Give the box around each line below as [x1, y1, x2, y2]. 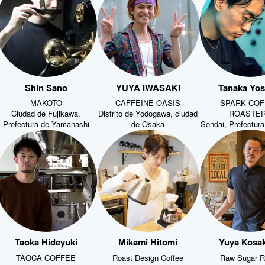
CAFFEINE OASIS [115, 96, 181, 107]
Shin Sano [24, 79, 67, 93]
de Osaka [131, 117, 165, 128]
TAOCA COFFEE [16, 250, 76, 262]
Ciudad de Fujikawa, [11, 106, 81, 118]
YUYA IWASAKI [115, 79, 180, 93]
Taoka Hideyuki [14, 234, 77, 247]
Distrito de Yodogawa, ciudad [98, 106, 198, 118]
